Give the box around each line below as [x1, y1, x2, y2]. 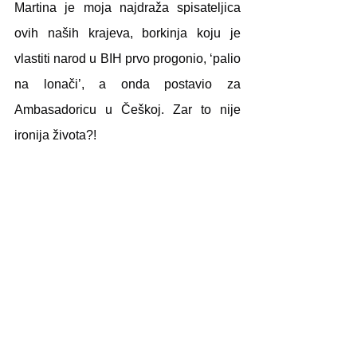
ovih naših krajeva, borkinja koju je [14, 26, 241, 40]
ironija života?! [14, 128, 96, 142]
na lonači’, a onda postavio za [14, 77, 241, 91]
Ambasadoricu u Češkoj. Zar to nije [14, 103, 241, 116]
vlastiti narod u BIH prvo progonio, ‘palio [14, 52, 241, 65]
